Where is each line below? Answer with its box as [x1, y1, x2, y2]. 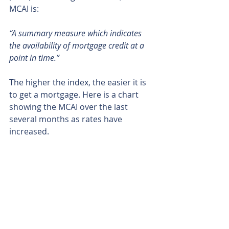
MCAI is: [9, 3, 39, 15]
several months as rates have [9, 113, 124, 125]
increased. [9, 126, 49, 138]
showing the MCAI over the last [9, 101, 130, 113]
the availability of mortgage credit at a [9, 40, 146, 52]
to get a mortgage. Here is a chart [9, 89, 141, 101]
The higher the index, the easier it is [9, 77, 148, 88]
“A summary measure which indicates [9, 28, 144, 39]
